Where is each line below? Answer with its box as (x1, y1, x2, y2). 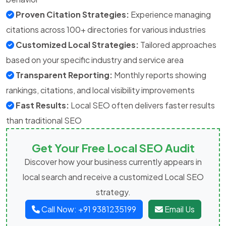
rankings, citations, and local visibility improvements (6, 84, 195, 95)
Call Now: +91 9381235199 (39, 203, 136, 214)
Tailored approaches (139, 39, 216, 50)
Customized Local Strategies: (16, 39, 139, 50)
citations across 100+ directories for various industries (6, 24, 206, 35)
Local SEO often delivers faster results (69, 99, 215, 110)
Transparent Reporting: (16, 69, 112, 80)
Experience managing (129, 9, 211, 20)
